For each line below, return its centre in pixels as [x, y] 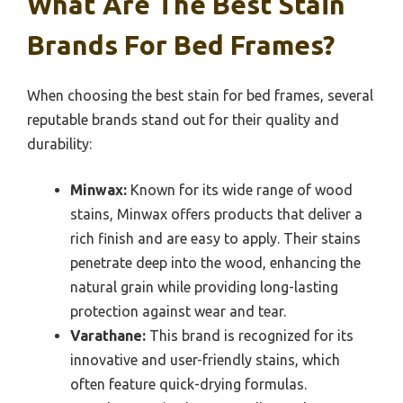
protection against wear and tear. [178, 311]
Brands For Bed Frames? [181, 45]
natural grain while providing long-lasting [204, 287]
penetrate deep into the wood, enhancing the [215, 262]
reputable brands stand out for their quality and [183, 119]
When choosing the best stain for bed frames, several [200, 95]
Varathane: [108, 335]
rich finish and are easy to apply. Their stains [215, 238]
